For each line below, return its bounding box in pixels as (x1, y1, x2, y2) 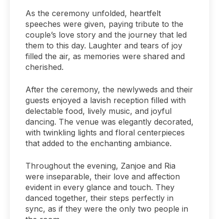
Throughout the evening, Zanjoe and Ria (25, 160, 175, 171)
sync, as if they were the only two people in (25, 203, 188, 214)
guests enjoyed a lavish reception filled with (25, 95, 186, 105)
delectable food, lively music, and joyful (25, 106, 172, 116)
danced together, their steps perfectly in (25, 193, 174, 203)
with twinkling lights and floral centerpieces (25, 127, 185, 137)
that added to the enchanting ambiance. (25, 138, 172, 148)
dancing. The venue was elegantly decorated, (25, 116, 194, 127)
